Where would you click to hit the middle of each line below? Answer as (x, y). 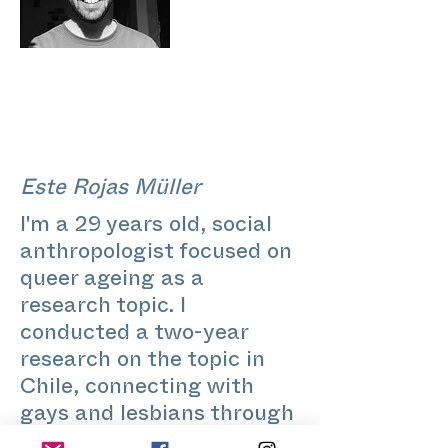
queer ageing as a (112, 281)
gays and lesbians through (157, 416)
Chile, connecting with (137, 389)
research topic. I (103, 308)
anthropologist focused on (156, 254)
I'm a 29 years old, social (146, 227)
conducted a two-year (134, 335)
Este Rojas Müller (110, 190)
